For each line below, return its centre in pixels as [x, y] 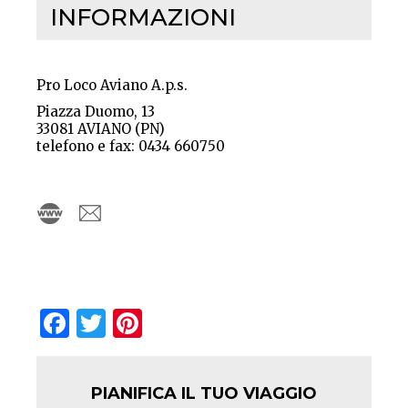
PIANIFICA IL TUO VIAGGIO [204, 393]
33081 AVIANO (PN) [101, 128]
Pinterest [205, 321]
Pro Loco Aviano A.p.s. [112, 85]
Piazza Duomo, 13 [96, 111]
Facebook [138, 321]
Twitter [159, 321]
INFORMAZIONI [143, 16]
